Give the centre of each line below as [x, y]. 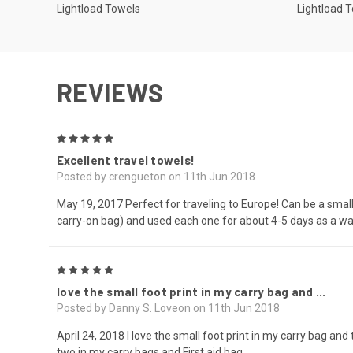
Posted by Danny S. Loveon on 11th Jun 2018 [168, 308]
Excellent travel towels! [126, 160]
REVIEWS [110, 93]
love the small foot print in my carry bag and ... [191, 292]
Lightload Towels [98, 9]
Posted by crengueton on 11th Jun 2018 [156, 177]
